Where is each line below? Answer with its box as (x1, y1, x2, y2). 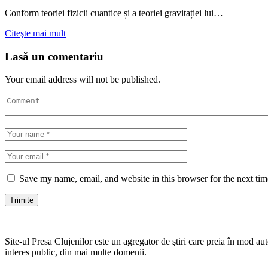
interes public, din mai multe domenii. (5, 247, 147, 258)
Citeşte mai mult (5, 28, 66, 38)
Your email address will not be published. (5, 74, 160, 85)
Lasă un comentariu (5, 50, 103, 63)
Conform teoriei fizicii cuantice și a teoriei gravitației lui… (5, 7, 223, 18)
